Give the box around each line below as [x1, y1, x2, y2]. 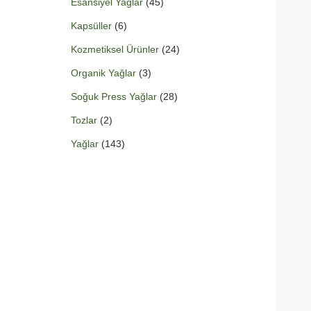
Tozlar [71, 115, 97, 126]
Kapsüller [71, 20, 112, 32]
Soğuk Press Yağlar [71, 91, 157, 103]
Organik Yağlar [71, 67, 136, 79]
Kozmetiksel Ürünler [71, 44, 159, 56]
